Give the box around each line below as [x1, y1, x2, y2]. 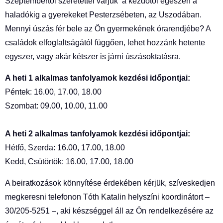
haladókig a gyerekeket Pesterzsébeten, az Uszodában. [5, 10, 202, 19]
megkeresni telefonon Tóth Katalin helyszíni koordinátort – [5, 193, 210, 201]
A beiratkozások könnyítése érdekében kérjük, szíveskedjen [5, 179, 215, 187]
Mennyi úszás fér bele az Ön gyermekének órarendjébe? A [5, 24, 211, 33]
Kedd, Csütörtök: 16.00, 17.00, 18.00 [5, 157, 133, 166]
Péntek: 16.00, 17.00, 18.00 [5, 88, 102, 96]
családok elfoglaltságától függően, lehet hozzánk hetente [5, 38, 205, 47]
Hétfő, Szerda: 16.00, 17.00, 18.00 [5, 143, 125, 152]
